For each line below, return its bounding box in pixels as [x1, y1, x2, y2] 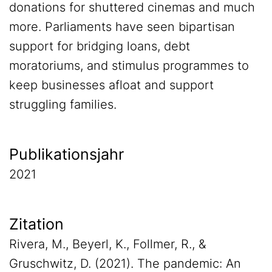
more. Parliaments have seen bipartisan [9, 19, 235, 34]
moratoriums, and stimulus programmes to [9, 58, 249, 73]
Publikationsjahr [9, 145, 124, 163]
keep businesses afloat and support [9, 78, 214, 92]
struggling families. [9, 97, 117, 112]
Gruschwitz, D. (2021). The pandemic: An [9, 256, 241, 271]
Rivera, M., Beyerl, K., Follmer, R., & [9, 237, 206, 251]
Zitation [9, 215, 64, 233]
